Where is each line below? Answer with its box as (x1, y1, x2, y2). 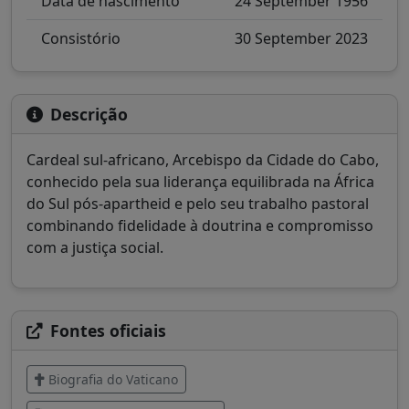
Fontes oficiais (50, 320, 166, 342)
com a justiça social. (26, 237, 163, 258)
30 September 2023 (235, 28, 368, 49)
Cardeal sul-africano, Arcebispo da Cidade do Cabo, (26, 150, 379, 171)
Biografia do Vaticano (48, 371, 178, 389)
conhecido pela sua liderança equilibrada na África (26, 172, 374, 193)
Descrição (50, 103, 128, 126)
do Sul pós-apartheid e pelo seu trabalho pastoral (26, 194, 369, 215)
